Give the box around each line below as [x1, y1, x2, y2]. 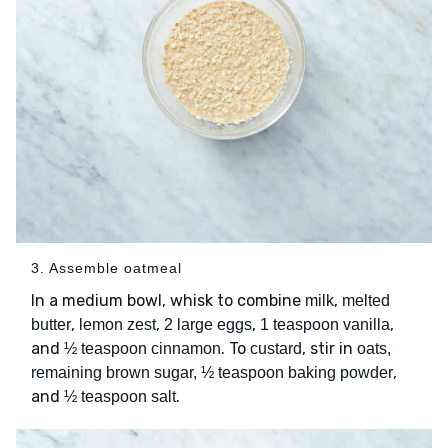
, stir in [302, 339, 357, 359]
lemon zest [79, 316, 156, 334]
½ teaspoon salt [64, 388, 176, 406]
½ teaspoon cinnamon [64, 340, 221, 358]
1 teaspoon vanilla [260, 316, 390, 334]
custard [250, 340, 302, 358]
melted [342, 292, 390, 310]
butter [31, 316, 71, 334]
